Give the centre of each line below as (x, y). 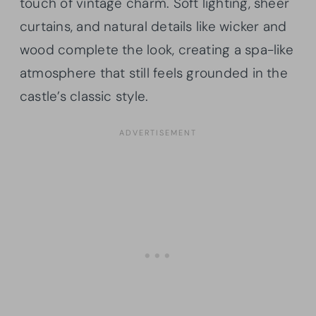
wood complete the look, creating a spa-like (157, 49)
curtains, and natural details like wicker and (153, 26)
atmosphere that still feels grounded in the (154, 73)
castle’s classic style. (84, 96)
